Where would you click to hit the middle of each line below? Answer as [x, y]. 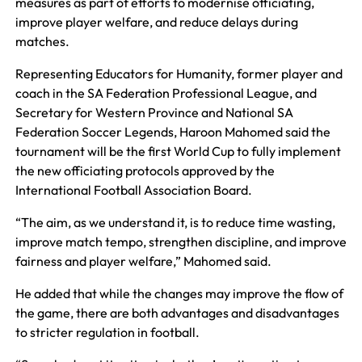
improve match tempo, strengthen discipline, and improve [181, 241]
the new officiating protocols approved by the [145, 170]
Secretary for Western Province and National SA [154, 112]
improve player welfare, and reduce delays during [156, 21]
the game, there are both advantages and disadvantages [177, 312]
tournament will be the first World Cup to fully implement [178, 151]
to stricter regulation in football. [107, 332]
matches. [42, 41]
